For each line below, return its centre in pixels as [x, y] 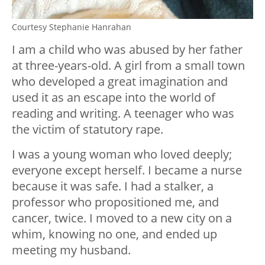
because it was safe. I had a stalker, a [113, 186]
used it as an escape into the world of [114, 97]
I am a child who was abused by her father [127, 49]
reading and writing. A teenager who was [123, 113]
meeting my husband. [71, 250]
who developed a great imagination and [120, 81]
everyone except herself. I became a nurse [127, 170]
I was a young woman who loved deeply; [122, 154]
